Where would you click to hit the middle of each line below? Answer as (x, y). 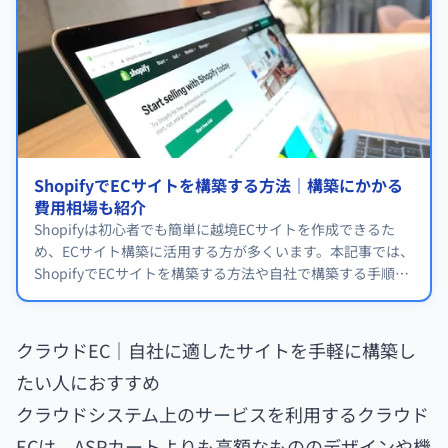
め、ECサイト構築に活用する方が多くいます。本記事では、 (224, 251)
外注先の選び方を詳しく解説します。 (152, 295)
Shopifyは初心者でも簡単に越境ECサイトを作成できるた (214, 229)
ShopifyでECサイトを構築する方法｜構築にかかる (218, 185)
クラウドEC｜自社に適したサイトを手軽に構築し (216, 350)
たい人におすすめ (88, 382)
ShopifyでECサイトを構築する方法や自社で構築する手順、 (221, 273)
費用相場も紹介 (90, 207)
